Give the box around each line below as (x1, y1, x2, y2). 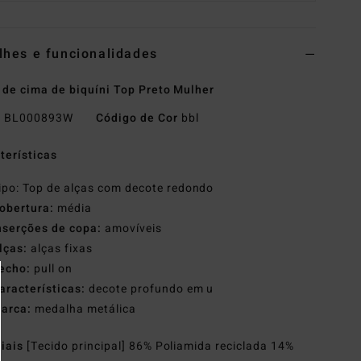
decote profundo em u (85, 280, 214, 298)
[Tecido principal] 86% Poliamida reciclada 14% (27, 338, 295, 355)
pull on (31, 260, 73, 278)
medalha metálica (31, 301, 136, 318)
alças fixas (27, 240, 93, 258)
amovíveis (101, 220, 162, 238)
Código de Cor (95, 110, 178, 127)
